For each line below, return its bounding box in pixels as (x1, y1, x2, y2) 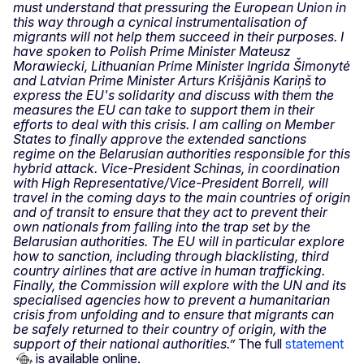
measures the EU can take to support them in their (13, 102, 314, 119)
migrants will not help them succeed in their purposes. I (13, 28, 344, 45)
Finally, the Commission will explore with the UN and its (13, 277, 346, 294)
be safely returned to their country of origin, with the (13, 321, 327, 338)
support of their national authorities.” (13, 336, 235, 353)
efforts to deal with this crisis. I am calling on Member (13, 116, 335, 133)
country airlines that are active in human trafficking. (13, 262, 325, 279)
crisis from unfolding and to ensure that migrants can (13, 306, 334, 323)
